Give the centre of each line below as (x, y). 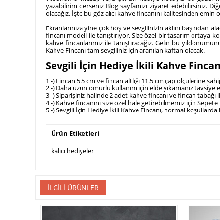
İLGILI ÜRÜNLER (73, 188)
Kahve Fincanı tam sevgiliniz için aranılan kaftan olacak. (125, 50)
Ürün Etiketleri (75, 133)
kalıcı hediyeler (72, 151)
